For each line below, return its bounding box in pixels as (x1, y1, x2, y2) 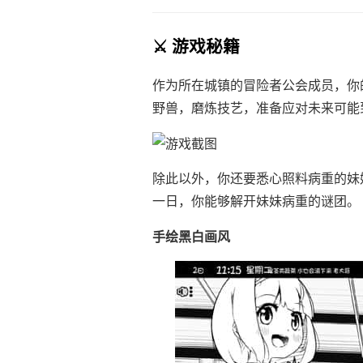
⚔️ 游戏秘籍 (152, 36, 240, 58)
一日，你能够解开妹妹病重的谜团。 (152, 193, 360, 210)
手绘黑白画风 (152, 228, 230, 246)
